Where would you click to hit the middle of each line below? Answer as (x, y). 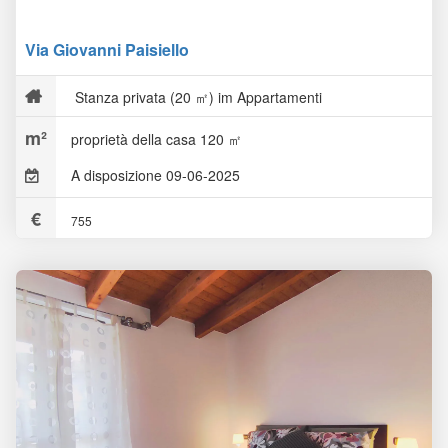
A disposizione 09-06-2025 (155, 175)
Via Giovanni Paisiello (107, 49)
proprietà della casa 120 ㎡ (156, 139)
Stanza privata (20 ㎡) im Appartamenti (196, 97)
